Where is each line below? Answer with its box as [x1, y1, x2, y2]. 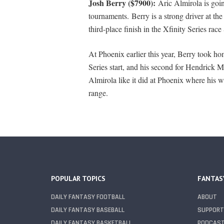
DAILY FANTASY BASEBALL [51, 205, 124, 215]
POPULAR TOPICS [51, 174, 105, 183]
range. [88, 87, 108, 98]
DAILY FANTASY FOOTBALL [51, 192, 125, 202]
